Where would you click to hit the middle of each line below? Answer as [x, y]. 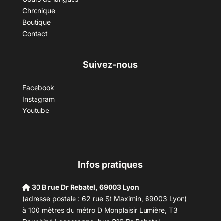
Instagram [38, 99]
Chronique [38, 10]
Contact [35, 33]
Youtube [36, 110]
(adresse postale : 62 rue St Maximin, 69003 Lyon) [104, 198]
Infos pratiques [110, 164]
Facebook [38, 87]
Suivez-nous [110, 64]
